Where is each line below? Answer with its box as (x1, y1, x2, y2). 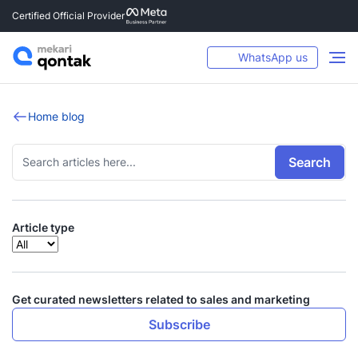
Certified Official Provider (12, 10, 125, 22)
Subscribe (148, 316, 210, 332)
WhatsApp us (238, 50, 308, 64)
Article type (12, 221, 74, 234)
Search (288, 154, 331, 170)
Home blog (28, 109, 85, 123)
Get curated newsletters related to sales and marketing (12, 292, 310, 306)
